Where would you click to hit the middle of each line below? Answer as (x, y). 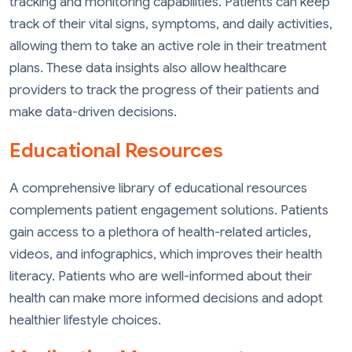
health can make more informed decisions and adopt (166, 298)
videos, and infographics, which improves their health (166, 254)
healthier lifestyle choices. (85, 320)
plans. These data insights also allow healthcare (148, 68)
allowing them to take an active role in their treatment (168, 46)
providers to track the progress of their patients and (164, 90)
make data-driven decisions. (93, 112)
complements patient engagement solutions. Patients (169, 210)
